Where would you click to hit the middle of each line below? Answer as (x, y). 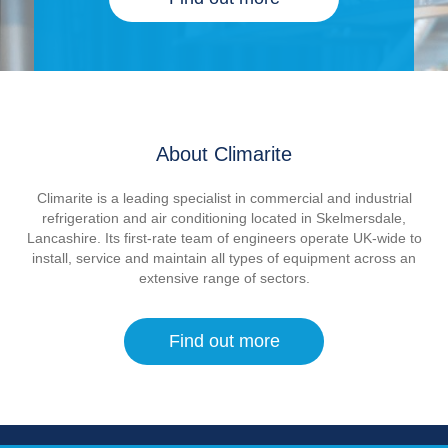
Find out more (224, 341)
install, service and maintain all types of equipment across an (224, 258)
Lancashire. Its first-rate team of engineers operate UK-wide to (224, 238)
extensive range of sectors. (224, 278)
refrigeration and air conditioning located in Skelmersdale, (224, 218)
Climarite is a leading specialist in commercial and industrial (224, 198)
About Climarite (224, 154)
